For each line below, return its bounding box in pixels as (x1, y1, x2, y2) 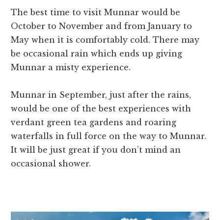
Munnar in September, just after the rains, (11, 90, 192, 100)
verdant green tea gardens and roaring (11, 117, 177, 128)
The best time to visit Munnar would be (11, 7, 181, 18)
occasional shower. (11, 159, 91, 169)
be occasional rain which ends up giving (11, 49, 183, 59)
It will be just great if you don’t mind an (11, 145, 181, 155)
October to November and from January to (11, 21, 192, 31)
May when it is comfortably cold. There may (11, 35, 200, 45)
